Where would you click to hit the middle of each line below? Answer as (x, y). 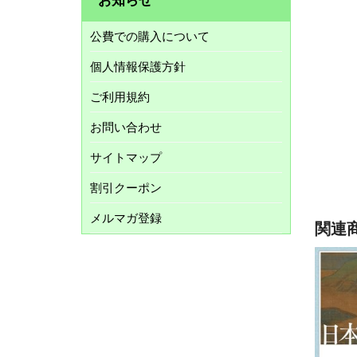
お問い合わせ (126, 127)
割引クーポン (126, 187)
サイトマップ (126, 157)
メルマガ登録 (126, 218)
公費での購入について (150, 36)
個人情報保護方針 (138, 66)
